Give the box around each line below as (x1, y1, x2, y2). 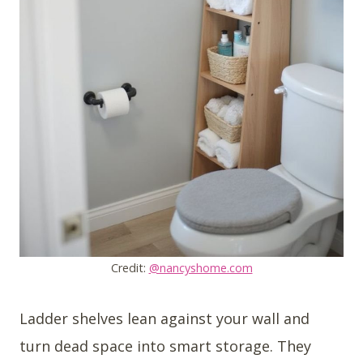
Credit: (110, 259, 149, 275)
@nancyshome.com (148, 259, 253, 275)
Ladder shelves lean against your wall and (19, 308, 310, 328)
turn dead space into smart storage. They (19, 335, 311, 356)
